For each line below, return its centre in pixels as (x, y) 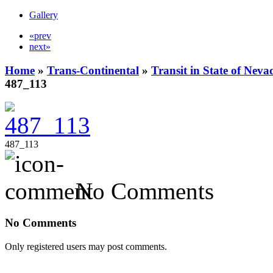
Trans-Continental (93, 70)
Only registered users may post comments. (86, 246)
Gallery (44, 15)
